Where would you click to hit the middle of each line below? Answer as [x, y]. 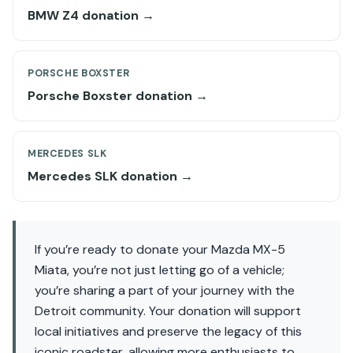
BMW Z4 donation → [91, 15]
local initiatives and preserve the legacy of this [168, 331]
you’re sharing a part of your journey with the [165, 290]
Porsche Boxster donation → [118, 96]
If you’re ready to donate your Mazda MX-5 [160, 249]
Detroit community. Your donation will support [168, 311]
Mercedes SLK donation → [110, 176]
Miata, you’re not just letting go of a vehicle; [160, 270]
